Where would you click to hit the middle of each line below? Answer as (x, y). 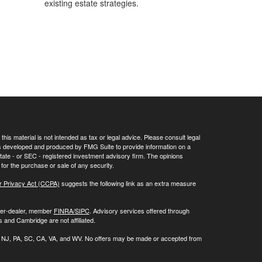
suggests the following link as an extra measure (127, 183)
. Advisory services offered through (139, 211)
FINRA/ (64, 211)
